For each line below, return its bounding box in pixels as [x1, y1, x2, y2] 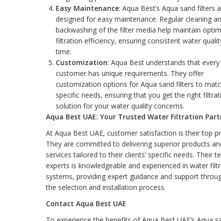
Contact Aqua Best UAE [45, 199, 126, 209]
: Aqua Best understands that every [107, 57, 220, 67]
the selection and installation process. [45, 182, 166, 192]
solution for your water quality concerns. [55, 101, 184, 110]
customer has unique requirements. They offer [55, 68, 204, 78]
